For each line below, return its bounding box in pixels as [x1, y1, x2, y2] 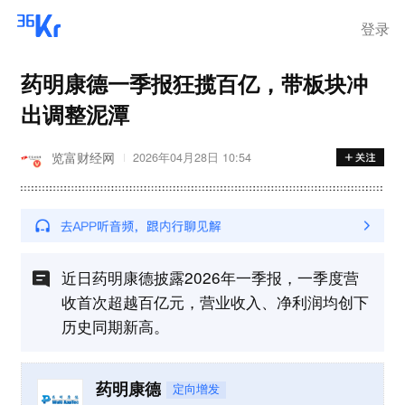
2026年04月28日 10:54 [132, 149, 251, 166]
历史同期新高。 [61, 314, 169, 337]
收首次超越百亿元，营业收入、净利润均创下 [61, 289, 369, 313]
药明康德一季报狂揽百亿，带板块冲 [20, 67, 368, 99]
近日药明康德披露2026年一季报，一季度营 [61, 265, 359, 288]
